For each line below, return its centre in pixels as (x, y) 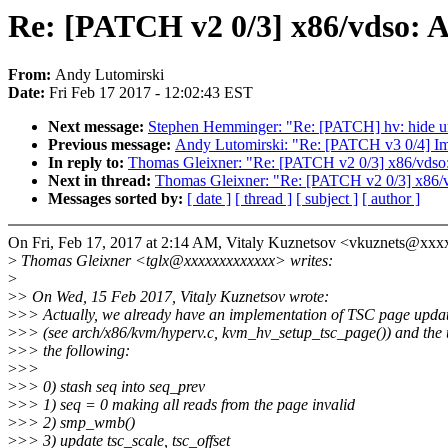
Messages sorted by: (117, 199)
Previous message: (111, 145)
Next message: (98, 127)
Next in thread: (101, 181)
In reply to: (88, 163)
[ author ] (391, 199)
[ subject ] (327, 199)
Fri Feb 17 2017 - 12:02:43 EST (151, 93)
